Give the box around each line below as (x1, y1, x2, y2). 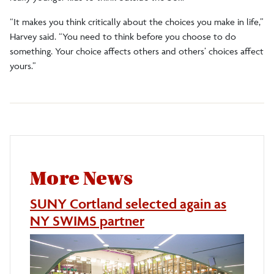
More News (30, 168, 133, 190)
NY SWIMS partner (30, 212, 144, 229)
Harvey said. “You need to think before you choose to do (10, 31, 236, 43)
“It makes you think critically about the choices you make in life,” (10, 16, 264, 28)
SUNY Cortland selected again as (30, 195, 226, 212)
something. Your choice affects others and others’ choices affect (10, 45, 264, 57)
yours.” (10, 60, 39, 72)
